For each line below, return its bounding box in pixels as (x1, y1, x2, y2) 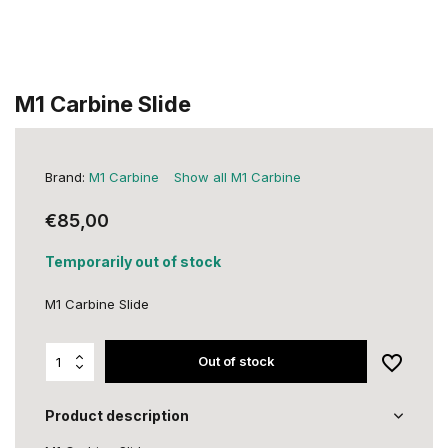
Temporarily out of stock (45, 253, 221, 270)
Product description (45, 407, 189, 424)
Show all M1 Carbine (174, 169, 301, 185)
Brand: (45, 169, 89, 185)
